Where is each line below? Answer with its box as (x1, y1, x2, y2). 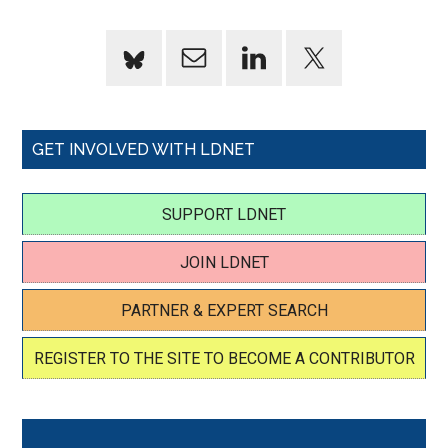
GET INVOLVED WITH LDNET (32, 140, 256, 159)
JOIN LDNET (179, 253, 269, 272)
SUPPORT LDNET (162, 205, 286, 224)
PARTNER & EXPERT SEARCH (120, 301, 328, 320)
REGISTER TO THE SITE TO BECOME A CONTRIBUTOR (33, 349, 415, 368)
